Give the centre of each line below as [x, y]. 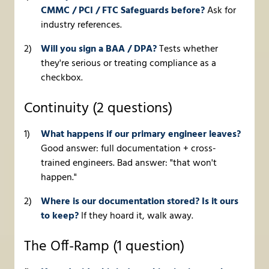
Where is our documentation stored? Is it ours [140, 202]
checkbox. [62, 78]
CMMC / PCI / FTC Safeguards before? [123, 11]
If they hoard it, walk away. [136, 216]
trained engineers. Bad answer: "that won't [129, 164]
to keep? [60, 216]
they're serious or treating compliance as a [128, 64]
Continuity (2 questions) [98, 109]
